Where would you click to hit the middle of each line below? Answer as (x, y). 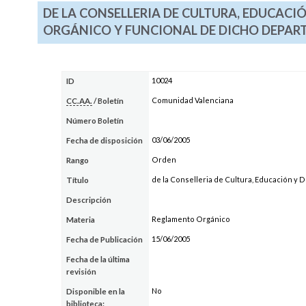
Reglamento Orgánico (191, 219)
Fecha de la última (98, 259)
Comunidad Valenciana (192, 100)
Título (78, 180)
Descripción (89, 199)
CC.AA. (80, 100)
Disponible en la (96, 291)
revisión (82, 271)
